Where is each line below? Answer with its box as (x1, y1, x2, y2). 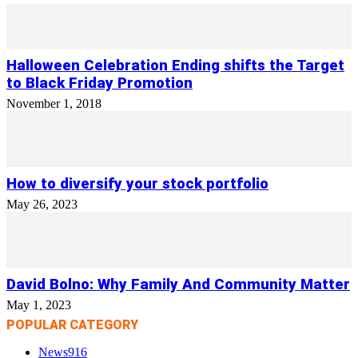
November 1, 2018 (6, 97, 101, 111)
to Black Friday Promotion (6, 74, 193, 93)
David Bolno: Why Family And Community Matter (6, 276, 350, 294)
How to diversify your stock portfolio (6, 175, 268, 193)
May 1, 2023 (6, 298, 71, 312)
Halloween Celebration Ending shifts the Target (6, 57, 344, 75)
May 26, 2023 (6, 197, 78, 212)
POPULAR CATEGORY (6, 317, 138, 333)
